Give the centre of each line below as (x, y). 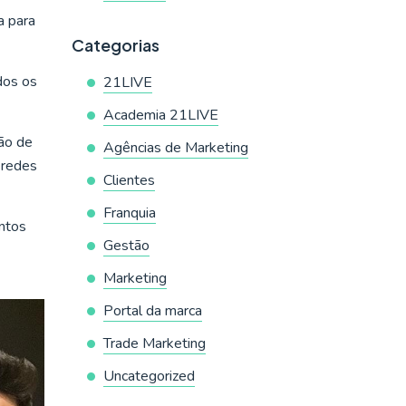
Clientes (129, 180)
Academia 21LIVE (160, 115)
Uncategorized (149, 376)
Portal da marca (152, 311)
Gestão (126, 246)
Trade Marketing (154, 343)
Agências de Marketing (175, 148)
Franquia (129, 213)
